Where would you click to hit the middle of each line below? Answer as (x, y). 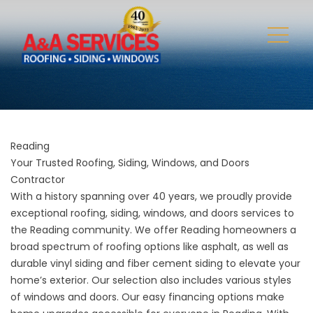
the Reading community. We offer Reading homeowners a (153, 230)
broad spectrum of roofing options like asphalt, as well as (150, 246)
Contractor (38, 179)
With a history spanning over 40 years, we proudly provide (151, 196)
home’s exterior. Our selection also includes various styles (151, 280)
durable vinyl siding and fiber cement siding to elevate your (155, 263)
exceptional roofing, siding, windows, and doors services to (152, 213)
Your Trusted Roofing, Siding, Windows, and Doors (130, 162)
